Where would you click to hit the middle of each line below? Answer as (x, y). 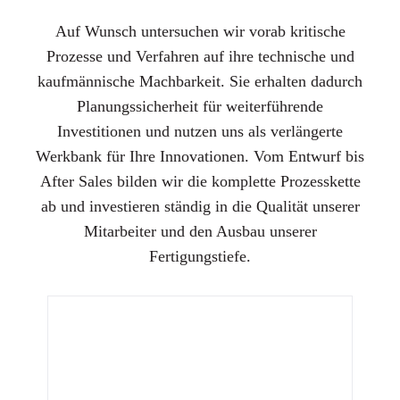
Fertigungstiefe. (200, 256)
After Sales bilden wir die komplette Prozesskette (200, 181)
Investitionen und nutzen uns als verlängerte (200, 131)
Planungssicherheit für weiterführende (200, 106)
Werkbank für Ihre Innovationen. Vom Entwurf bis (200, 156)
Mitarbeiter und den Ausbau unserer (200, 231)
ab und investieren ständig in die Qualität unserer (200, 206)
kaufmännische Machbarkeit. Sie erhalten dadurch (200, 81)
